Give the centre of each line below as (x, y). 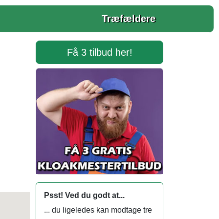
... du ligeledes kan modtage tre (98, 210)
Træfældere (129, 19)
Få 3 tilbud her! (99, 52)
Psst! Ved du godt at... (84, 195)
